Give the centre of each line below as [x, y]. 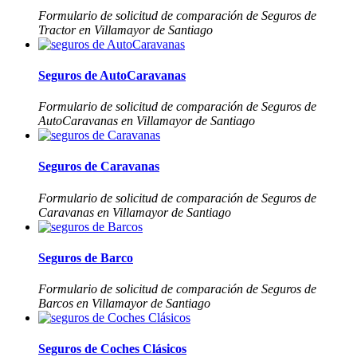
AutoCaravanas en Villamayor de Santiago [147, 121]
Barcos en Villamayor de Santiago [124, 304]
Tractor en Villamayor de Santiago [126, 29]
